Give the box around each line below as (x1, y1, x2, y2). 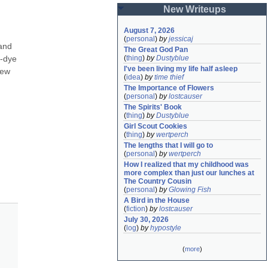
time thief (154, 73, 184, 81)
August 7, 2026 (124, 26, 175, 35)
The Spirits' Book (124, 103, 182, 111)
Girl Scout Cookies (124, 122, 187, 130)
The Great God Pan (124, 45, 188, 54)
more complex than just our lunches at (124, 169, 254, 177)
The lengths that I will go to (124, 141, 213, 150)
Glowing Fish (169, 185, 211, 194)
